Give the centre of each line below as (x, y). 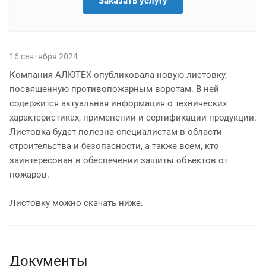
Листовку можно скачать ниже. (76, 203)
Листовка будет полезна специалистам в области (116, 132)
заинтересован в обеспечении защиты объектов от (119, 160)
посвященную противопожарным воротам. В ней (114, 89)
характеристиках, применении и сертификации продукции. (133, 117)
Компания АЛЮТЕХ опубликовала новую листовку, (118, 75)
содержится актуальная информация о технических (118, 103)
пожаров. (29, 174)
